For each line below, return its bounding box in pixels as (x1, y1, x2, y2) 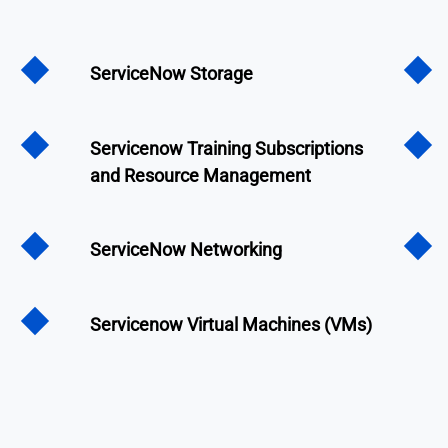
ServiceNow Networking (90, 239, 282, 261)
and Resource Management (90, 164, 311, 186)
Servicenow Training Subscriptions (90, 137, 363, 159)
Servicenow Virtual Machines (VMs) (90, 313, 372, 335)
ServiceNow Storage (90, 63, 253, 85)
